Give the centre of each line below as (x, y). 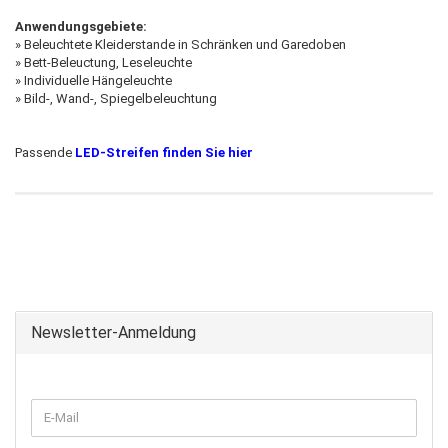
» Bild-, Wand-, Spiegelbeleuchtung (116, 98)
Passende (45, 152)
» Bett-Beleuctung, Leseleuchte (103, 62)
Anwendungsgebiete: (81, 26)
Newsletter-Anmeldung (113, 332)
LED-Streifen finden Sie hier (164, 152)
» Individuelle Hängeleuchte (93, 80)
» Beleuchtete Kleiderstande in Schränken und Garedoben (180, 44)
